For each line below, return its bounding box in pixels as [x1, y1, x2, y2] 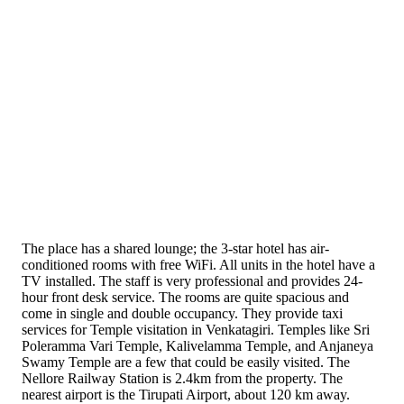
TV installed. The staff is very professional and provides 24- [22, 272, 363, 289]
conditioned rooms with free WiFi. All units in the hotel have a [22, 256, 375, 272]
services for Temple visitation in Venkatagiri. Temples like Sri [22, 321, 370, 337]
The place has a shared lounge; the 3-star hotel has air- [22, 240, 329, 256]
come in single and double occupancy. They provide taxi [22, 305, 343, 321]
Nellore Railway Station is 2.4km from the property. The [22, 370, 343, 386]
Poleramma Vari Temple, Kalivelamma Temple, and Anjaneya [22, 337, 373, 353]
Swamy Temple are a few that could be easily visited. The [22, 353, 350, 370]
